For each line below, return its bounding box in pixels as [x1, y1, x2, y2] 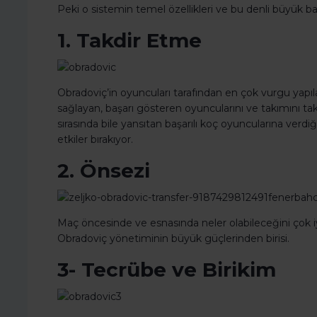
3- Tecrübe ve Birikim [57, 258, 276, 282]
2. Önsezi [57, 158, 150, 183]
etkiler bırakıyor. [57, 133, 133, 146]
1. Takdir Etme [57, 28, 202, 53]
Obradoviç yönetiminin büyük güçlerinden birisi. [57, 232, 289, 246]
